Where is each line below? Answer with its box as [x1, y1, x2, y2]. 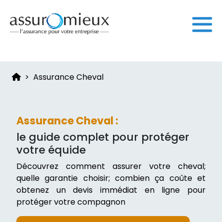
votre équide [16, 142, 86, 158]
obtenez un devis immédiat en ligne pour [16, 184, 206, 196]
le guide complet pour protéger [16, 129, 190, 145]
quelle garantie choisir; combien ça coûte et [16, 172, 206, 184]
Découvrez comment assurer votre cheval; [16, 161, 206, 172]
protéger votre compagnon [16, 196, 126, 208]
